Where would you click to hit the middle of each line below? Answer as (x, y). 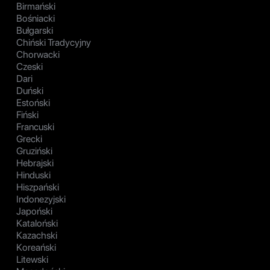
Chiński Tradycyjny (54, 43)
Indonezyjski (41, 199)
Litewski (32, 260)
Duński (30, 91)
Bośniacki (36, 19)
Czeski (30, 67)
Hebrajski (35, 163)
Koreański (36, 248)
